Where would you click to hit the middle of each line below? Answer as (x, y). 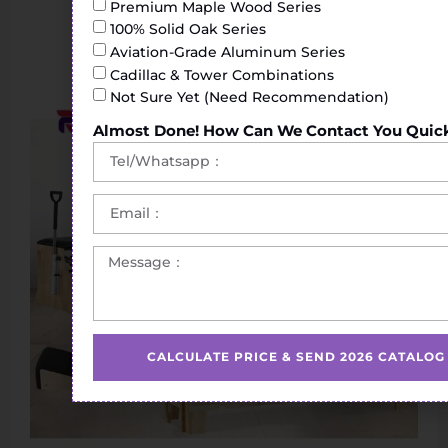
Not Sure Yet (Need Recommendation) (249, 96)
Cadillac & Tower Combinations (222, 74)
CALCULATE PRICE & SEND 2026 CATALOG (296, 357)
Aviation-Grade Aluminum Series (227, 51)
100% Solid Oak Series (188, 28)
